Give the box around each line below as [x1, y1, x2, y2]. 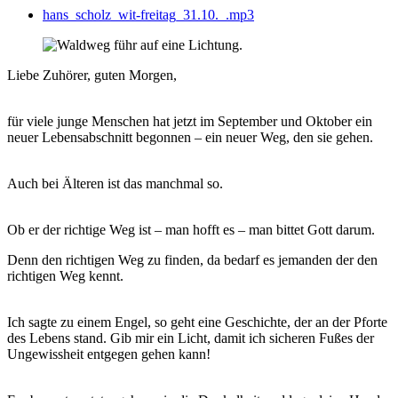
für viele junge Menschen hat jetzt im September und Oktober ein [7, 113, 372, 129]
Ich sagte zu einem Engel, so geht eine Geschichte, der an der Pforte [7, 314, 387, 330]
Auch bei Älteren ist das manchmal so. [7, 175, 223, 191]
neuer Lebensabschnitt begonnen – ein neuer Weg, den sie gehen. [7, 129, 373, 145]
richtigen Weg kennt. [7, 267, 123, 283]
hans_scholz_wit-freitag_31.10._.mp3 [43, 6, 254, 22]
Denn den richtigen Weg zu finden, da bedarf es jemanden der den [7, 251, 378, 267]
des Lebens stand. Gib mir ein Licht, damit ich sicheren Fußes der [7, 330, 374, 346]
